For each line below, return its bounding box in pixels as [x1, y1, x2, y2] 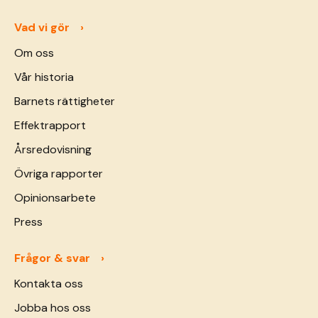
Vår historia [14, 70, 74, 85]
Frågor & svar [14, 251, 90, 266]
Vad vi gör [14, 20, 70, 35]
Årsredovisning [14, 142, 92, 158]
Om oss [14, 45, 54, 61]
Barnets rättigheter [14, 94, 115, 109]
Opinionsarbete [14, 190, 96, 206]
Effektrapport [14, 118, 86, 133]
